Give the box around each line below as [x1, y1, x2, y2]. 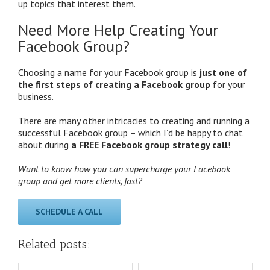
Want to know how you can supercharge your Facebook [18, 162, 230, 175]
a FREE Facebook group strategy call [71, 138, 228, 151]
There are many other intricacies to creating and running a [18, 114, 250, 127]
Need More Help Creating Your [18, 19, 218, 40]
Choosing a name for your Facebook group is [18, 66, 199, 78]
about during [18, 138, 71, 151]
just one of [199, 66, 247, 78]
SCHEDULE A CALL [36, 206, 103, 217]
